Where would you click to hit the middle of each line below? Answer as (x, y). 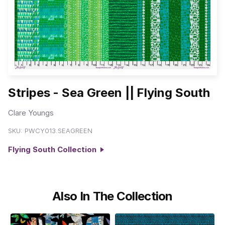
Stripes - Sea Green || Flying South (109, 93)
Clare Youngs (31, 113)
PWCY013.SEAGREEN (59, 131)
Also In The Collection (113, 196)
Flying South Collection (54, 150)
